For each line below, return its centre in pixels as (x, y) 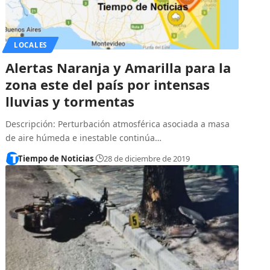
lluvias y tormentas (70, 101)
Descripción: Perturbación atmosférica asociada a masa (118, 124)
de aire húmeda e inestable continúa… (84, 137)
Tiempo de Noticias (55, 158)
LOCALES (30, 45)
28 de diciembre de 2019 (147, 158)
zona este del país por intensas (108, 84)
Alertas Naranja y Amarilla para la (118, 67)
